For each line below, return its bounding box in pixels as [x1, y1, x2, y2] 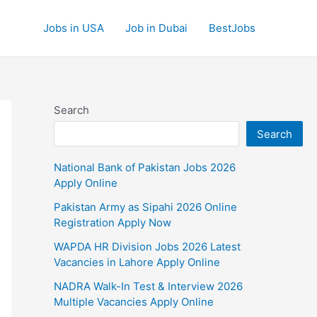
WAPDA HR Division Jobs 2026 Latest [54, 239, 241, 253]
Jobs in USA [43, 21, 104, 35]
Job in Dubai [125, 21, 188, 35]
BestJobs [209, 21, 255, 35]
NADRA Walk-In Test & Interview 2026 [54, 279, 243, 293]
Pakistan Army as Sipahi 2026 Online [54, 200, 237, 214]
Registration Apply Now [54, 215, 171, 229]
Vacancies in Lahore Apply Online [54, 255, 220, 269]
